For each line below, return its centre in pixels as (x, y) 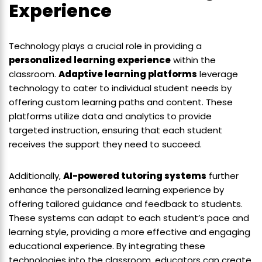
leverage (218, 74)
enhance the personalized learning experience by (116, 189)
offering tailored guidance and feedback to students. (126, 204)
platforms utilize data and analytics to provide (110, 116)
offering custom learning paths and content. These (121, 102)
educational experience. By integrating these (107, 246)
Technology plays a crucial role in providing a (105, 46)
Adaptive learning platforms (128, 74)
